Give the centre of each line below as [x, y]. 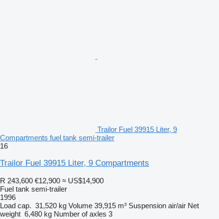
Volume [80, 205]
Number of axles [80, 214]
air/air [177, 205]
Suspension [147, 205]
